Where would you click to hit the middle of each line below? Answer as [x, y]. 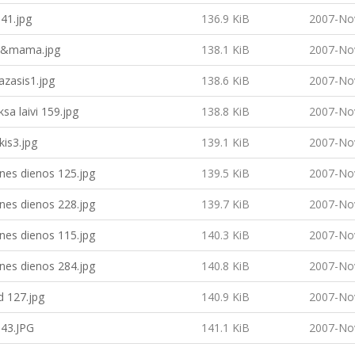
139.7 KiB [225, 204]
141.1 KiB [225, 328]
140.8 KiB [225, 266]
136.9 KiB [225, 19]
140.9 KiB [225, 297]
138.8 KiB [225, 111]
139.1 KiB [225, 142]
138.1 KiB [225, 50]
